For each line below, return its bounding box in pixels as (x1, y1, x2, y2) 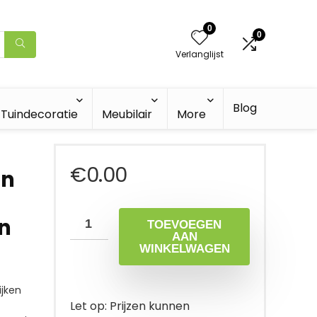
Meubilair (101, 106, 152, 122)
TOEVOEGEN (147, 218, 221, 231)
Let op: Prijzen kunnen (70, 298, 190, 314)
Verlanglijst (175, 48, 224, 60)
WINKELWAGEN (139, 242, 230, 255)
